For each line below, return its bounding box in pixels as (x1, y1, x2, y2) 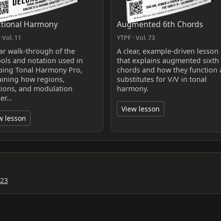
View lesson (121, 104, 160, 113)
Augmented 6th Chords (116, 18, 203, 30)
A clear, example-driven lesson (116, 46, 219, 56)
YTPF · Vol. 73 (116, 33, 155, 42)
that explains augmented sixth (116, 55, 219, 65)
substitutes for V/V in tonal (116, 74, 207, 84)
